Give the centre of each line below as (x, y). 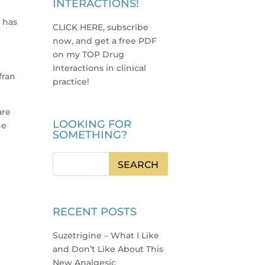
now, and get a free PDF (105, 41)
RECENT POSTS (95, 211)
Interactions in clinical (100, 68)
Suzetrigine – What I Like (106, 235)
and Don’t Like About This (108, 249)
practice (70, 82)
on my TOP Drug (89, 55)
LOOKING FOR (92, 125)
